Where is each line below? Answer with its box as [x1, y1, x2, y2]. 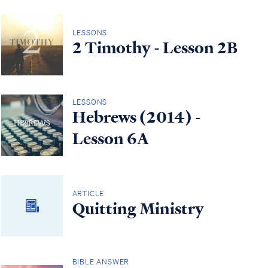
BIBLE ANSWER [72, 256, 130, 267]
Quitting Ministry [72, 197, 204, 220]
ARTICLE [72, 188, 105, 199]
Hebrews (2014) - [72, 106, 201, 129]
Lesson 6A [72, 128, 149, 150]
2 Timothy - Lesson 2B [72, 36, 237, 59]
